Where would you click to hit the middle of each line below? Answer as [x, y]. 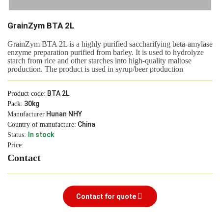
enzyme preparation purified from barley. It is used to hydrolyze [106, 52]
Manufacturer [26, 114]
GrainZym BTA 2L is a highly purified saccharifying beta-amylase [110, 44]
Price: [15, 145]
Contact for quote [106, 196]
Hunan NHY [63, 114]
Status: [18, 135]
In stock [41, 135]
